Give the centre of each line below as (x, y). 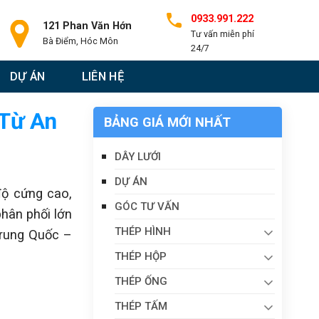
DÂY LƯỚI (138, 157)
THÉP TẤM (141, 306)
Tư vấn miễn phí (222, 34)
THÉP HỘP (141, 256)
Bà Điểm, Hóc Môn (80, 41)
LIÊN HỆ (103, 77)
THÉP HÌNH (143, 231)
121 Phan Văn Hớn (87, 26)
